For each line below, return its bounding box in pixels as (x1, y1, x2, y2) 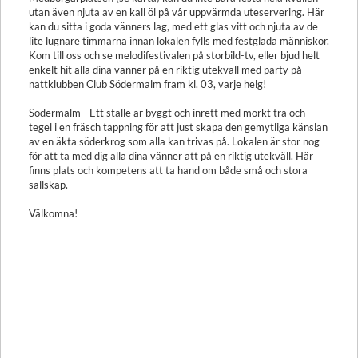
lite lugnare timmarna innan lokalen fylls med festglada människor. (29, 34, 329, 47)
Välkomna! (29, 207, 78, 220)
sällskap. (29, 178, 68, 191)
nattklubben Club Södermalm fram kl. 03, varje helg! (29, 78, 266, 90)
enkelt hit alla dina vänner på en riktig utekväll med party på (29, 63, 302, 76)
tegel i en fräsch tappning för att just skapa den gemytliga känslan (29, 121, 328, 133)
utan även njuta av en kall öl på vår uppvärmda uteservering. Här (29, 6, 324, 18)
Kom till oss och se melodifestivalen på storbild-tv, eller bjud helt (29, 49, 320, 62)
